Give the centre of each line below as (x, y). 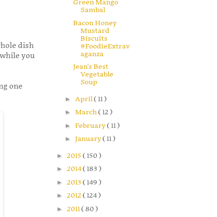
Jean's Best (91, 67)
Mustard (95, 31)
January (89, 139)
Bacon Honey (95, 23)
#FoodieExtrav (105, 46)
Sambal (93, 10)
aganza (92, 54)
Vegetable (97, 75)
